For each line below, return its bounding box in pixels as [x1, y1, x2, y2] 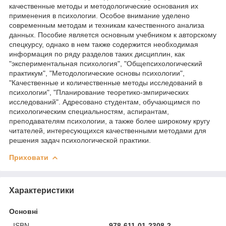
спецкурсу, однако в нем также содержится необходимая [9, 40, 198, 48]
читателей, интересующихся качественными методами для [9, 126, 206, 135]
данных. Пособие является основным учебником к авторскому [9, 30, 216, 39]
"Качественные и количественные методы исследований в [9, 78, 202, 87]
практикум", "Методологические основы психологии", [9, 69, 185, 77]
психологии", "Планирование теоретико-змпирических [9, 88, 189, 96]
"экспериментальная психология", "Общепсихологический [9, 59, 202, 68]
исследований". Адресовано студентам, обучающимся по [9, 97, 200, 106]
